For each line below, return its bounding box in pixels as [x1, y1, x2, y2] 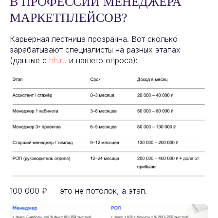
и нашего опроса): [67, 55, 138, 66]
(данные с [10, 55, 49, 66]
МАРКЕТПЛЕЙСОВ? [10, 11, 127, 25]
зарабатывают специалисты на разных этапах [10, 45, 181, 55]
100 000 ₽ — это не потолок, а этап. [10, 185, 147, 196]
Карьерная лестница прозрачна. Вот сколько [10, 34, 178, 44]
